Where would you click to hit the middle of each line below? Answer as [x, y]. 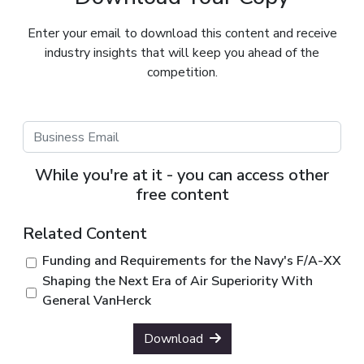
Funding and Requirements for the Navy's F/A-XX [192, 261]
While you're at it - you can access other [182, 175]
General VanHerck [97, 301]
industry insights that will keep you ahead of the [182, 52]
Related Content [85, 234]
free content [182, 195]
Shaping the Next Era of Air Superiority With [178, 282]
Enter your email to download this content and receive [182, 33]
